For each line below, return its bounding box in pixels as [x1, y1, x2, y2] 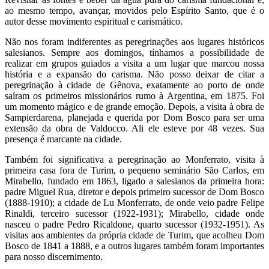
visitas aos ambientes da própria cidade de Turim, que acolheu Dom [5, 230, 264, 241]
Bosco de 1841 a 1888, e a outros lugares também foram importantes [5, 241, 264, 252]
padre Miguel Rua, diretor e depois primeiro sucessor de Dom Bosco [5, 187, 264, 198]
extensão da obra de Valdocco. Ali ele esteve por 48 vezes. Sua [5, 123, 264, 134]
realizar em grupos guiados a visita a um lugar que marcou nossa [5, 58, 264, 69]
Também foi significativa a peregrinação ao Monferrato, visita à [5, 154, 264, 165]
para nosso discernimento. [5, 252, 103, 262]
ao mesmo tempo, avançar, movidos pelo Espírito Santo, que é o [5, 5, 264, 16]
